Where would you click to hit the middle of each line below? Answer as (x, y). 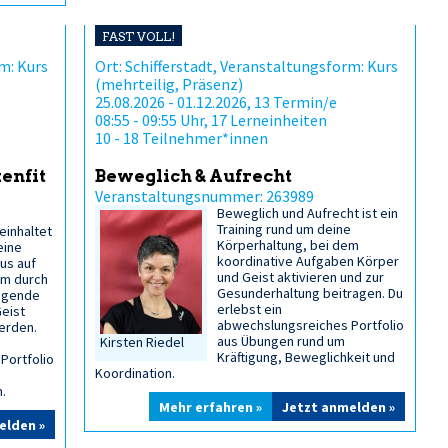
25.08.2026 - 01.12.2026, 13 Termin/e (216, 102)
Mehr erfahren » (210, 407)
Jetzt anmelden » (338, 407)
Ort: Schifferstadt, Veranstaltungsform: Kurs (246, 66)
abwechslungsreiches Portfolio (311, 325)
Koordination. (135, 373)
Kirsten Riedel (142, 342)
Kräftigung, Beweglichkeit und (306, 357)
